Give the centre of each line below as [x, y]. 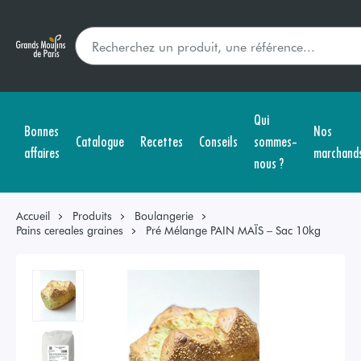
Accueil [33, 216]
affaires [42, 151]
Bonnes [41, 130]
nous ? [269, 162]
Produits [92, 216]
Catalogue [100, 141]
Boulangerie [164, 216]
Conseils [218, 141]
